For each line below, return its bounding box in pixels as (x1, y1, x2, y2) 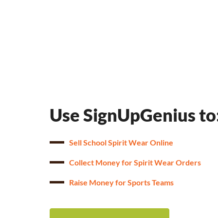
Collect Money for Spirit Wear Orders (69, 158, 201, 167)
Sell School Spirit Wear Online (69, 138, 173, 147)
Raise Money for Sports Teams (69, 178, 174, 187)
